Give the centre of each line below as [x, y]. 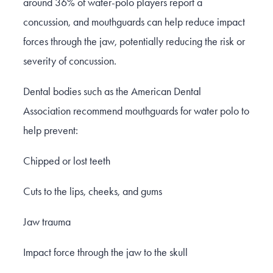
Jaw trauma [47, 222]
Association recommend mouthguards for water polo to [136, 111]
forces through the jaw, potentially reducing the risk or [134, 42]
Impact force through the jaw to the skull [105, 253]
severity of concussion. [70, 61]
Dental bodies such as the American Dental [112, 92]
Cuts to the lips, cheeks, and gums [93, 192]
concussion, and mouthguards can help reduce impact [134, 22]
